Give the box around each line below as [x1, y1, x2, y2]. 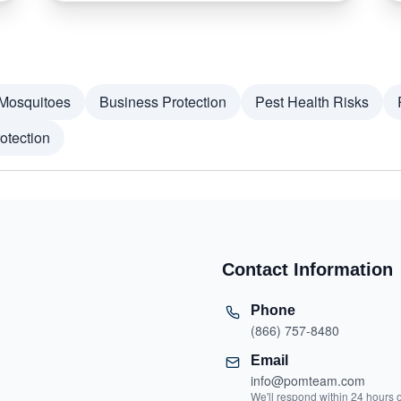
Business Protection [99, 91, 226, 112]
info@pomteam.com [251, 371, 365, 389]
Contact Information [222, 260, 393, 279]
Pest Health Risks [255, 91, 369, 112]
